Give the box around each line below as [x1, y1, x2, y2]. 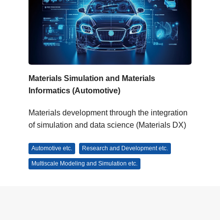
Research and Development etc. [82, 144, 168, 152]
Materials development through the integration [28, 108, 188, 117]
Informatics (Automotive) [28, 86, 120, 95]
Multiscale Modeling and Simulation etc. [31, 160, 137, 167]
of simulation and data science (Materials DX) [28, 120, 186, 129]
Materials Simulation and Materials [28, 74, 155, 82]
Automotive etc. [31, 144, 72, 152]
